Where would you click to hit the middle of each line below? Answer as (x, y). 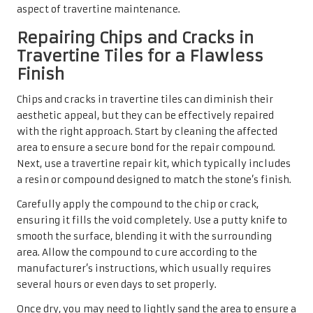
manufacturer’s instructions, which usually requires (144, 268)
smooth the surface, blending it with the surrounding (144, 236)
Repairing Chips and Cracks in (135, 37)
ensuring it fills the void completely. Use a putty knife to (152, 220)
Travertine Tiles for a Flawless (140, 56)
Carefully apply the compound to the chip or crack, (138, 204)
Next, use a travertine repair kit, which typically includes (154, 163)
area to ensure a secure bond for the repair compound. (146, 147)
